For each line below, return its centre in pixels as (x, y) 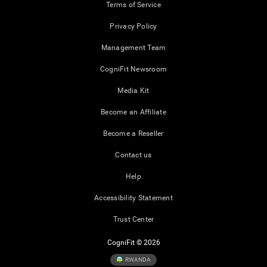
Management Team (133, 48)
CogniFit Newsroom (133, 69)
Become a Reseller (133, 134)
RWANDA (137, 259)
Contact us (133, 155)
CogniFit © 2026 (133, 243)
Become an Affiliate (133, 112)
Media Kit (133, 91)
